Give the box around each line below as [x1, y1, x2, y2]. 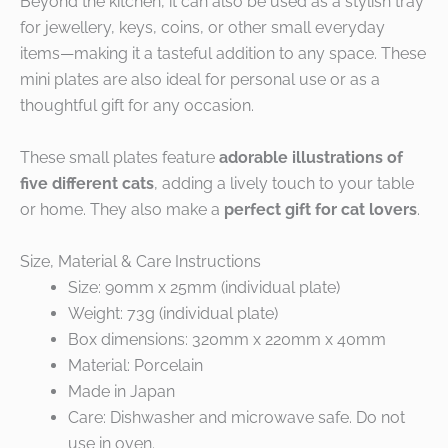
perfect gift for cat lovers [224, 199, 417, 219]
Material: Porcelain [68, 355, 203, 375]
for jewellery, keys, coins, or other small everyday [20, 18, 385, 38]
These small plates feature [20, 147, 219, 167]
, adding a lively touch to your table [154, 173, 414, 193]
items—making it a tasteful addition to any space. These [20, 44, 426, 64]
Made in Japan [68, 381, 175, 401]
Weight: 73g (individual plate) [68, 303, 278, 323]
